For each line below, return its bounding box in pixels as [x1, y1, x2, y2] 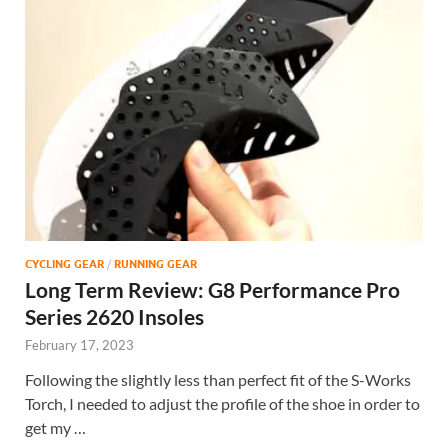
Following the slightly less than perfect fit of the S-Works [25, 370, 411, 390]
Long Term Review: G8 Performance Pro [25, 277, 400, 303]
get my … [25, 418, 86, 438]
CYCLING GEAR [25, 257, 104, 272]
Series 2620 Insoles [25, 304, 204, 330]
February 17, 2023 [25, 337, 134, 354]
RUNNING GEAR [114, 257, 197, 272]
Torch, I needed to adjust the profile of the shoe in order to [25, 394, 420, 414]
